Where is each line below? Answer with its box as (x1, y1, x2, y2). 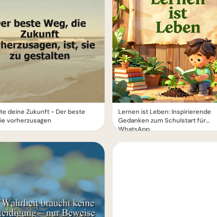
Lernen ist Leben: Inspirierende (118, 108, 211, 116)
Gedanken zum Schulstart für (118, 116, 206, 124)
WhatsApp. (118, 125, 151, 133)
